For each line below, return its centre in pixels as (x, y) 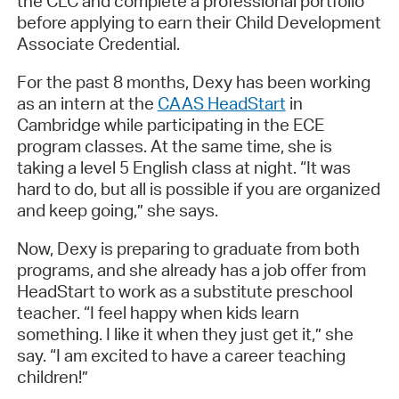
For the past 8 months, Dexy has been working (193, 81)
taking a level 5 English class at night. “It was (183, 167)
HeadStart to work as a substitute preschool (184, 291)
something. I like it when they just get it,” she (185, 334)
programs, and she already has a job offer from (191, 269)
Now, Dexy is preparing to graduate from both (188, 248)
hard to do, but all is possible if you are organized (198, 188)
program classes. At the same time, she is (174, 146)
